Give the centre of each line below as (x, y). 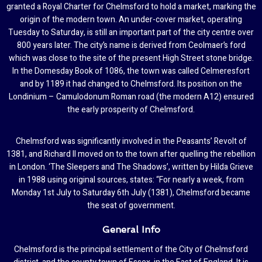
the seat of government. (131, 205)
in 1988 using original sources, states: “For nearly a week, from (131, 180)
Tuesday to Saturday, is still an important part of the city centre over (131, 32)
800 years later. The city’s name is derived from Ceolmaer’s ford (131, 45)
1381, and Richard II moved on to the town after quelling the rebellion (131, 154)
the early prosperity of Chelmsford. (131, 109)
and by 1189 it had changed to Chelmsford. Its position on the (131, 84)
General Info (131, 229)
